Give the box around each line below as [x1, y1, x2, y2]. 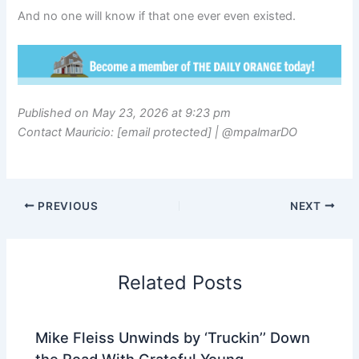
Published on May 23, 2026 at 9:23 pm [18, 106, 232, 121]
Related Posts [117, 271, 242, 295]
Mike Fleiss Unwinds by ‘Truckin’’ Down [35, 328, 311, 346]
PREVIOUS [34, 199, 99, 212]
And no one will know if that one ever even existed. [18, 9, 296, 24]
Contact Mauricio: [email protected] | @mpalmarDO [18, 125, 298, 140]
